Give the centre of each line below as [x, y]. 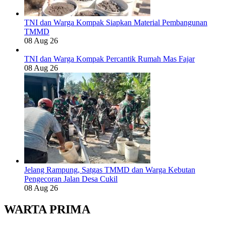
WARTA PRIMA [47, 210]
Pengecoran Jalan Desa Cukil [71, 179]
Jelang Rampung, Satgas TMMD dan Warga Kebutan [110, 170]
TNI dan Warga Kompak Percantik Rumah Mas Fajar [109, 59]
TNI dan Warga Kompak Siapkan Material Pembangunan [116, 23]
